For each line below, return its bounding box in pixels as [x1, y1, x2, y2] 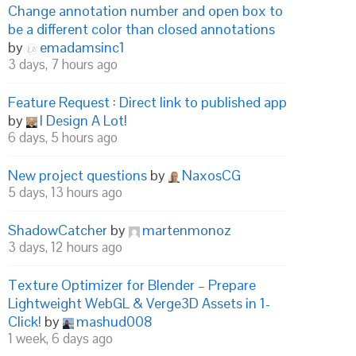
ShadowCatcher [8, 221, 107, 239]
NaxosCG [182, 166, 241, 184]
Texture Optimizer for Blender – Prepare [8, 276, 256, 294]
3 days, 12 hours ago [8, 238, 122, 256]
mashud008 [76, 312, 153, 331]
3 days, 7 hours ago [8, 56, 118, 73]
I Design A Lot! [40, 111, 127, 130]
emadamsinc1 [40, 38, 125, 56]
